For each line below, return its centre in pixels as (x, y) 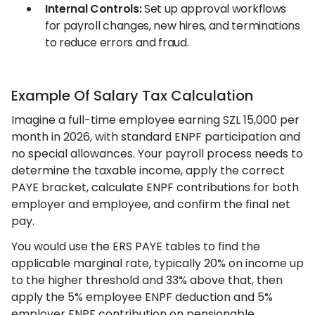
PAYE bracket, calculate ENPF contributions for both (155, 187)
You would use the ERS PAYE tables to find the (136, 246)
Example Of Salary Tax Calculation (132, 96)
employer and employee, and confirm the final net (151, 204)
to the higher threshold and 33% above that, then (147, 280)
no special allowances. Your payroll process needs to (157, 154)
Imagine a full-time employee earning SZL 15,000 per (155, 120)
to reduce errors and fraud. (117, 43)
